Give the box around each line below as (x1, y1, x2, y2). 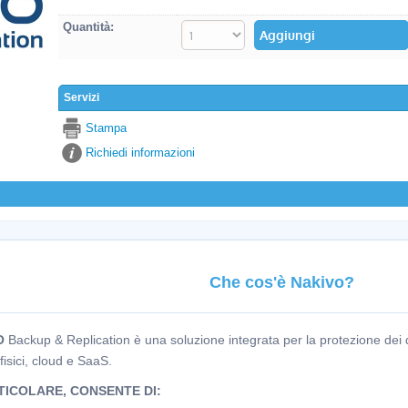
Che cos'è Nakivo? (209, 273, 354, 291)
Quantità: (63, 20, 114, 34)
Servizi (64, 91, 99, 104)
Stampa (86, 121, 127, 135)
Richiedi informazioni (86, 146, 195, 159)
